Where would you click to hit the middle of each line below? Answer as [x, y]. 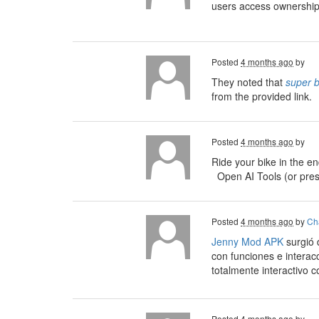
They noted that [249, 82]
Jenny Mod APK [247, 241]
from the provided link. [262, 96]
